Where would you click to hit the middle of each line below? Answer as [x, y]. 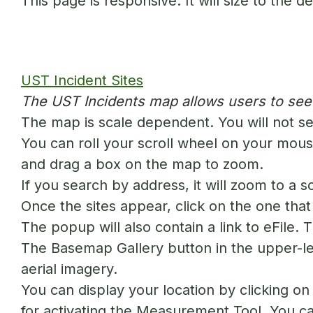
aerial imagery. [69, 269]
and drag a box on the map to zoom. [142, 164]
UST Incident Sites [82, 80]
